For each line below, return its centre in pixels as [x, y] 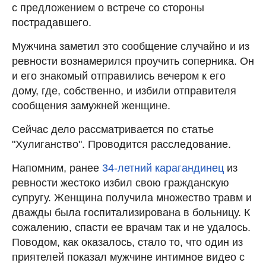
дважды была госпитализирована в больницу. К [131, 213]
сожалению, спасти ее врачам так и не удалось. [131, 228]
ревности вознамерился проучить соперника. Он [133, 61]
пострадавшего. [52, 23]
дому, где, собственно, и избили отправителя [124, 91]
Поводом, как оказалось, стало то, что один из [127, 243]
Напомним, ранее [57, 168]
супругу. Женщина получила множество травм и [132, 198]
